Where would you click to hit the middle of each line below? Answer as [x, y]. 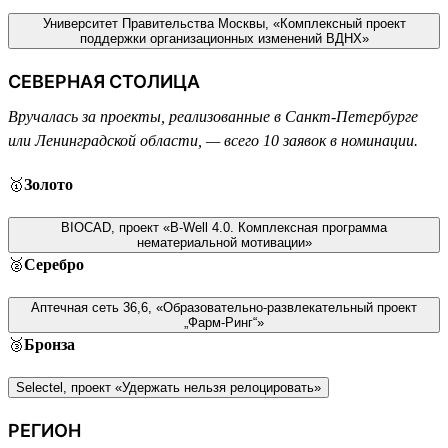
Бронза [49, 344]
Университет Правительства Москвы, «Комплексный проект [224, 23]
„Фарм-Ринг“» [224, 322]
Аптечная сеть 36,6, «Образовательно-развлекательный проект [224, 307]
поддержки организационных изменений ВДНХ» [224, 38]
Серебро [54, 264]
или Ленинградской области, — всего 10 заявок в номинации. [213, 140]
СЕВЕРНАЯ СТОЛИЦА [104, 81]
